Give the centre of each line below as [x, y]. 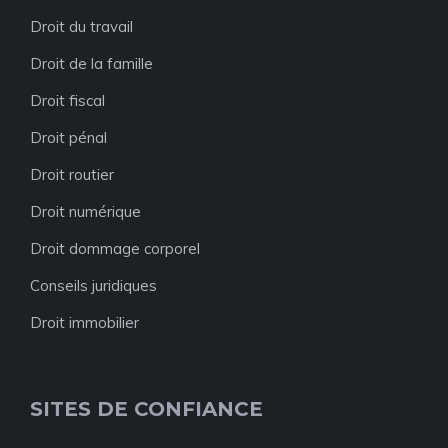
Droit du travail [81, 27]
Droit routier [72, 175]
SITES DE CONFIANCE [146, 409]
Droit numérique [85, 212]
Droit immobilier [84, 323]
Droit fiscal [67, 101]
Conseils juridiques [93, 286]
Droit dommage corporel [115, 249]
